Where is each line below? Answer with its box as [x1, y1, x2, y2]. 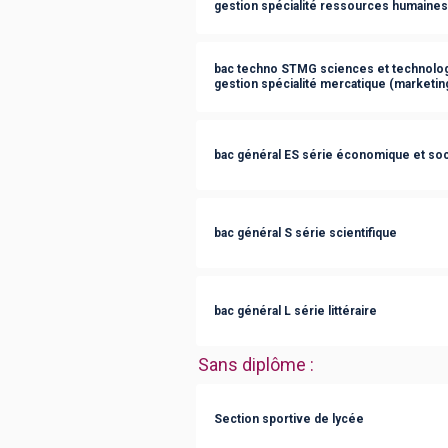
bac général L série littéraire [214, 303, 377, 318]
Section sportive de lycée [214, 411, 364, 426]
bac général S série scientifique [214, 225, 397, 240]
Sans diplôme [198, 354, 306, 375]
